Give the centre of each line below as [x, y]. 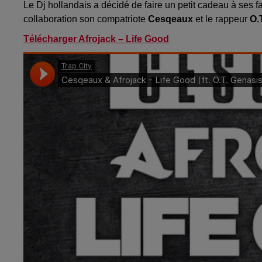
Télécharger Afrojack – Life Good [96, 39]
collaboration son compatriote [86, 19]
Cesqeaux [170, 19]
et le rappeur [221, 19]
